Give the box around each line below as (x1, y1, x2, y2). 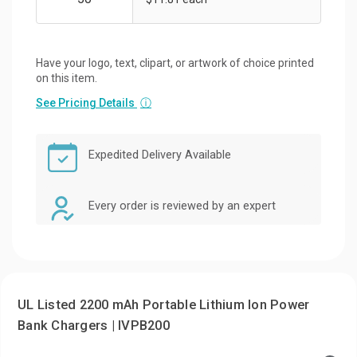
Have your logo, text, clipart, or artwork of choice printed (36, 56, 314, 69)
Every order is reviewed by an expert (88, 198, 276, 213)
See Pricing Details (36, 96, 137, 109)
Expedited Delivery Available (88, 147, 231, 162)
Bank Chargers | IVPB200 (18, 317, 170, 333)
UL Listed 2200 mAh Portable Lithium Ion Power (18, 296, 310, 312)
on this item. (36, 71, 97, 84)
